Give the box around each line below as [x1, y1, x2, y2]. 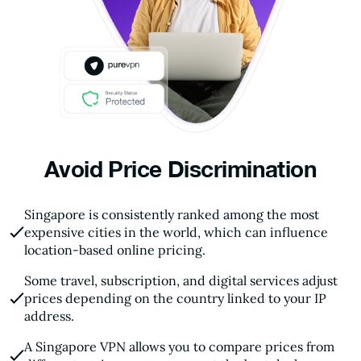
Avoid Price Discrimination [44, 156, 317, 183]
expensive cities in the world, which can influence [24, 224, 328, 241]
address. [24, 308, 74, 325]
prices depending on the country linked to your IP [24, 290, 326, 307]
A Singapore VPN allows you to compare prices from [24, 338, 334, 355]
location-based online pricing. [24, 242, 205, 259]
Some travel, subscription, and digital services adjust [24, 272, 338, 289]
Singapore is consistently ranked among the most [24, 206, 319, 223]
